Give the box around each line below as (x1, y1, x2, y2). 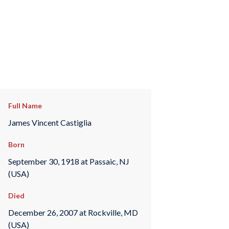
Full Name (8, 101, 42, 110)
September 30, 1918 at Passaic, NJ (8, 156, 129, 166)
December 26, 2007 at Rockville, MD (8, 207, 138, 217)
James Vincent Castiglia (8, 117, 91, 127)
